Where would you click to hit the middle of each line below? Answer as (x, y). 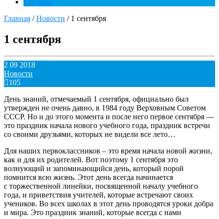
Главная (17, 19)
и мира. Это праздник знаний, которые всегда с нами (93, 213)
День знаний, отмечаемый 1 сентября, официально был (96, 99)
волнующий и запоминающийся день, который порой (94, 169)
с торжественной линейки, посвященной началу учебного (101, 186)
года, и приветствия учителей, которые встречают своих (99, 195)
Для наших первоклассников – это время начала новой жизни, (108, 151)
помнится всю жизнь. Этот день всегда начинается (88, 177)
